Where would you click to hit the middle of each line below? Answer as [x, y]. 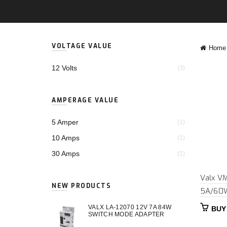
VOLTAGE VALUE [82, 46]
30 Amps [66, 154]
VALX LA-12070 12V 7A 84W [130, 207]
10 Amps [66, 138]
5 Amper [65, 122]
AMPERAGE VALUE [85, 100]
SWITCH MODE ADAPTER [126, 214]
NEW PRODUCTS [81, 186]
